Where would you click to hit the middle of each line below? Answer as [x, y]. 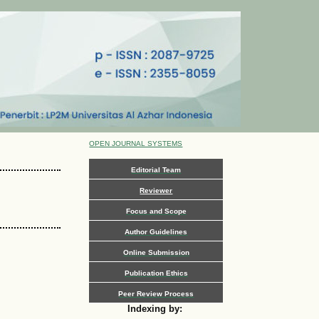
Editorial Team [156, 169]
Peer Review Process [156, 293]
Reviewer [156, 190]
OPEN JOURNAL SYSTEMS [136, 144]
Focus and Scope [156, 211]
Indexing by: [157, 308]
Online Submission [156, 252]
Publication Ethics [156, 273]
